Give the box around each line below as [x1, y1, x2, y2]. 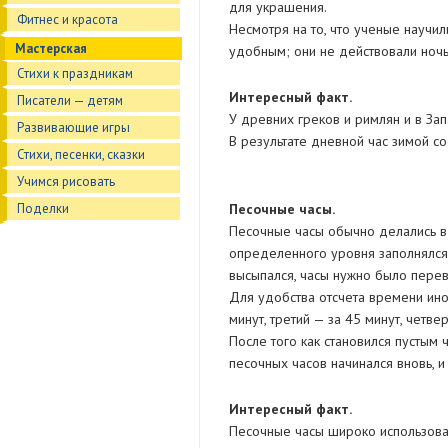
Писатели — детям [17, 92, 123, 109]
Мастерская [15, 40, 87, 57]
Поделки [17, 200, 69, 217]
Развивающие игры [17, 119, 130, 136]
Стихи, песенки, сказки [17, 146, 145, 163]
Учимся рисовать [17, 173, 115, 190]
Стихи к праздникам [17, 65, 133, 82]
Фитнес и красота [17, 11, 118, 28]
